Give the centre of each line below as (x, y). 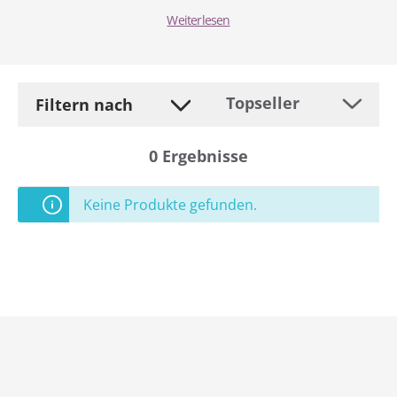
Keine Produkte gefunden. (170, 205)
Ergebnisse (205, 156)
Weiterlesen (198, 20)
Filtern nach (84, 104)
